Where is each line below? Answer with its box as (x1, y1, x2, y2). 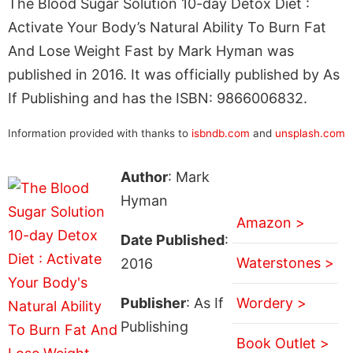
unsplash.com (275, 126, 345, 139)
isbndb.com (191, 126, 250, 139)
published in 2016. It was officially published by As (8, 65, 340, 83)
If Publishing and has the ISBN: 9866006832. (8, 89, 307, 106)
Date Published (120, 231, 225, 248)
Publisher (120, 294, 186, 311)
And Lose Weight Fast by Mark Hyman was (8, 42, 294, 59)
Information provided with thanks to (8, 126, 191, 139)
